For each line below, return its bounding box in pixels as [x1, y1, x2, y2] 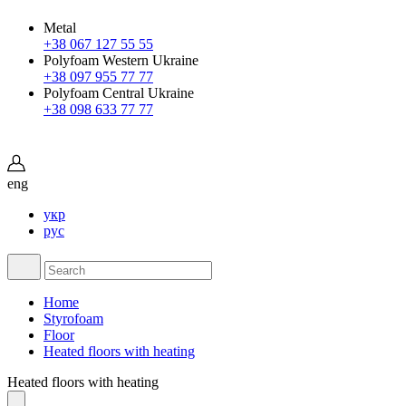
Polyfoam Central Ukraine [43, 85, 194, 101]
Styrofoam [43, 311, 103, 326]
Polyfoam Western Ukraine [43, 53, 198, 68]
